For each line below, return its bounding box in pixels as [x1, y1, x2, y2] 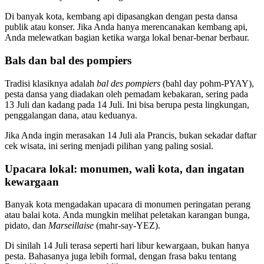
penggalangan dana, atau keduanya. [5, 110, 137, 120]
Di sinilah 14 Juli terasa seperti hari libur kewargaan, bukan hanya [5, 240, 249, 251]
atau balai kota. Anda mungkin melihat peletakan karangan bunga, [5, 210, 250, 220]
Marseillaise [48, 220, 94, 231]
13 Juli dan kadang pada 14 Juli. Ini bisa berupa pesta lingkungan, [5, 99, 249, 110]
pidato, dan [5, 220, 48, 231]
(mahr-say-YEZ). [94, 220, 160, 231]
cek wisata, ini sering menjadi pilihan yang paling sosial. [5, 140, 213, 151]
